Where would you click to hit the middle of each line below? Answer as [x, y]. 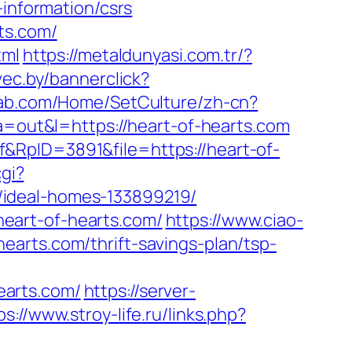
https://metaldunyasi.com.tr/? [137, 55]
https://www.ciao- [234, 220]
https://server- [140, 291]
